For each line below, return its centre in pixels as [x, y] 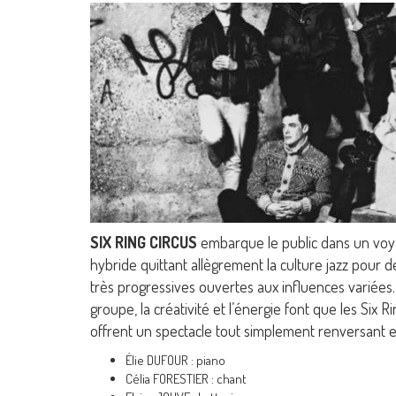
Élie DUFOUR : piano [175, 360]
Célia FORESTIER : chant [186, 378]
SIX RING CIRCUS [144, 242]
